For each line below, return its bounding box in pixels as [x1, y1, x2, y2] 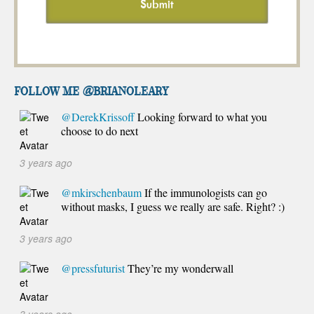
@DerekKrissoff [60, 109, 135, 124]
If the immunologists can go [141, 184, 267, 200]
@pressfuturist [60, 260, 125, 275]
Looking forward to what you [134, 109, 267, 124]
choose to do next [60, 123, 138, 138]
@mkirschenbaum [60, 184, 142, 200]
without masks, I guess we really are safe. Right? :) [60, 198, 285, 214]
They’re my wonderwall [124, 260, 233, 275]
